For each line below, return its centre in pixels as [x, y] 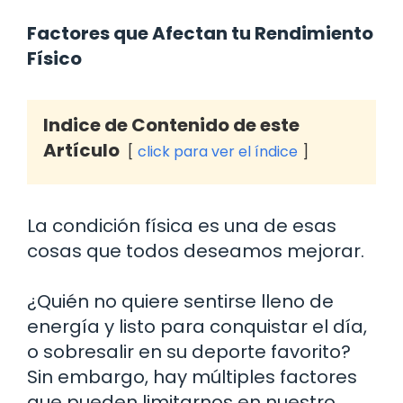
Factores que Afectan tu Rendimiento [200, 33]
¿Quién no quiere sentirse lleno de [180, 301]
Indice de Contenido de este [171, 125]
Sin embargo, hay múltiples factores [192, 376]
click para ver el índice [218, 151]
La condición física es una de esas [182, 225]
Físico [54, 58]
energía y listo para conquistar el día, [197, 326]
